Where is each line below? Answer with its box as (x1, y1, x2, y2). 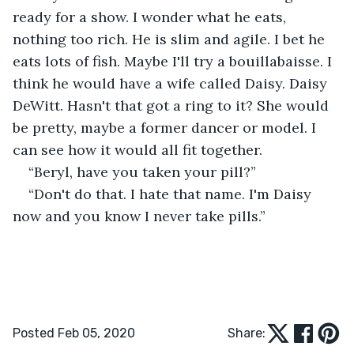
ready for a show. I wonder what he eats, (13, 7, 290, 26)
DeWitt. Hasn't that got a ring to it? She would (13, 96, 333, 115)
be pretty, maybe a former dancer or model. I (13, 118, 320, 137)
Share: (228, 325, 265, 341)
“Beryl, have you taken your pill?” (28, 162, 256, 181)
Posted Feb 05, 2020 (13, 325, 135, 341)
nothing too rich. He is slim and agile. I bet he (13, 29, 329, 48)
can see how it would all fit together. (13, 140, 262, 159)
